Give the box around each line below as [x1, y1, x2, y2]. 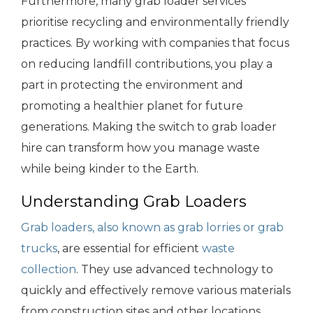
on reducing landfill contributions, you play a [21, 57, 272, 71]
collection [21, 263, 76, 277]
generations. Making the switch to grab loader [21, 120, 277, 134]
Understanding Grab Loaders [21, 192, 247, 212]
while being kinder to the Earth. [21, 162, 198, 176]
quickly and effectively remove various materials [21, 284, 291, 298]
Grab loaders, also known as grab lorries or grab [21, 221, 284, 235]
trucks [21, 242, 57, 256]
